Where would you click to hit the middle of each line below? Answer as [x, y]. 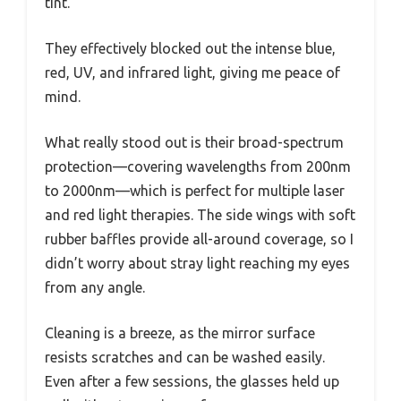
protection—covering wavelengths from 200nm [198, 167]
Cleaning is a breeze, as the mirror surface [180, 333]
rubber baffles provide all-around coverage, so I [199, 239]
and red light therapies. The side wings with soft [200, 215]
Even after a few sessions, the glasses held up [192, 382]
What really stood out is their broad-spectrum [194, 143]
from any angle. [95, 288]
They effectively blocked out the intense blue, [190, 49]
